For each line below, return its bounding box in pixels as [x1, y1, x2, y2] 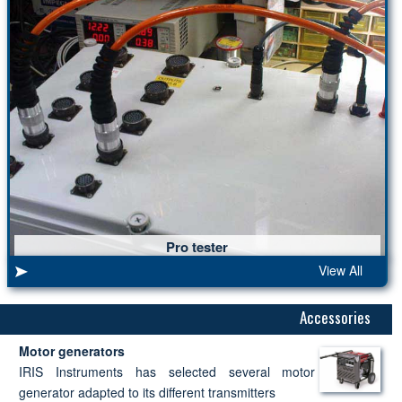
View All [319, 260, 363, 279]
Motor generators [18, 341, 125, 360]
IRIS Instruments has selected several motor [18, 362, 316, 380]
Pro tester [166, 236, 229, 257]
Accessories [300, 305, 371, 328]
